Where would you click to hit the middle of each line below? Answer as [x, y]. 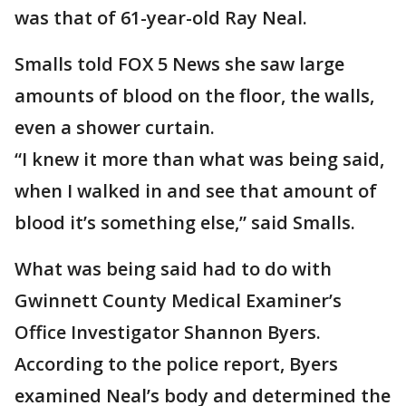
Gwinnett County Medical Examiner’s [178, 300]
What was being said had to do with [173, 269]
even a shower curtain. [115, 127]
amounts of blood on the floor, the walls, [194, 96]
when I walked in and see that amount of [196, 191]
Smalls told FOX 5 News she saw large [179, 64]
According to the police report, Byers [176, 364]
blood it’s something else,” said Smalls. [185, 222]
